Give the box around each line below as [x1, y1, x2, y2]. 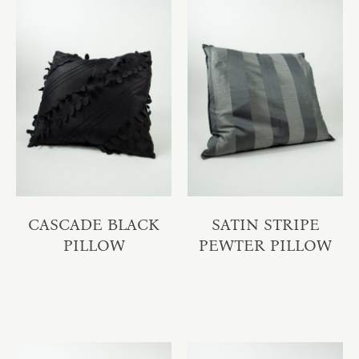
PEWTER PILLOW [199, 235, 332, 255]
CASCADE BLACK [28, 214, 159, 234]
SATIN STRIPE [211, 214, 320, 234]
